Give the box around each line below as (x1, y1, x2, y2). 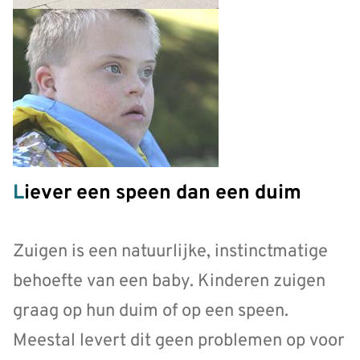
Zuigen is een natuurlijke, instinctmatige (13, 240, 328, 263)
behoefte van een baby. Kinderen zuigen (13, 270, 325, 292)
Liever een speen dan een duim (24, 181, 301, 207)
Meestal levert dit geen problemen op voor (13, 329, 345, 352)
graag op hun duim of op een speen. (13, 300, 288, 322)
